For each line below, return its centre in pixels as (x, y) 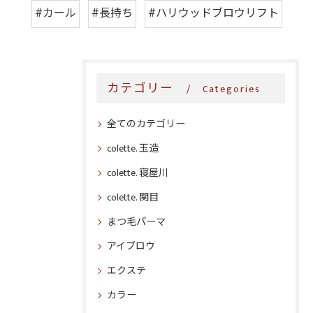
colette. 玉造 (133, 148)
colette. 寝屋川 (138, 173)
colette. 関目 (133, 197)
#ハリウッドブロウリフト (213, 14)
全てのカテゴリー (146, 124)
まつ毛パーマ (136, 222)
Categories (231, 89)
